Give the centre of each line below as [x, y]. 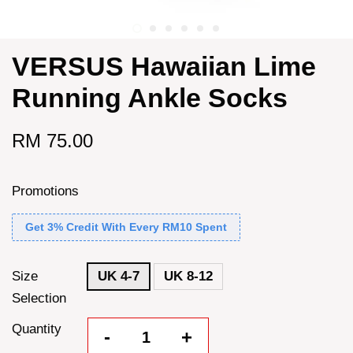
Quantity [37, 329]
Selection [39, 298]
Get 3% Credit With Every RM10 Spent [126, 227]
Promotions [45, 191]
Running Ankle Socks [150, 98]
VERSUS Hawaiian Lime [164, 66]
